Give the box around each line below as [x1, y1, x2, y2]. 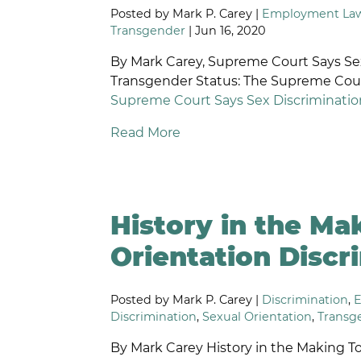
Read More [110, 124, 181, 140]
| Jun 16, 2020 [185, 23, 267, 38]
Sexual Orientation [202, 309, 313, 325]
